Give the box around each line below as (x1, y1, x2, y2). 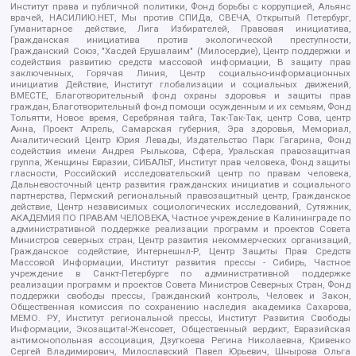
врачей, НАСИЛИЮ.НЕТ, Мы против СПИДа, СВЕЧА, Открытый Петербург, (10, 12, 350, 24)
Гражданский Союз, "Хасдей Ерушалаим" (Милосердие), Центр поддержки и (10, 45, 350, 57)
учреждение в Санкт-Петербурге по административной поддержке (10, 268, 350, 280)
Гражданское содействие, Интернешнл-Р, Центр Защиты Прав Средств (10, 246, 350, 257)
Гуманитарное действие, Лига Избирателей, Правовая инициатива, (10, 23, 350, 35)
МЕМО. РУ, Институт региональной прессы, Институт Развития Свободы (10, 312, 350, 324)
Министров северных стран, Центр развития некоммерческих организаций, (10, 234, 350, 246)
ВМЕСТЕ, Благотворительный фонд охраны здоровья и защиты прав (10, 90, 350, 102)
